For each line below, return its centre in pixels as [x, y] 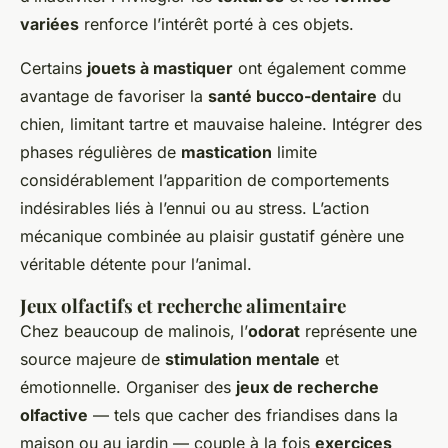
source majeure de [92, 358]
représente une [358, 330]
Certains [53, 67]
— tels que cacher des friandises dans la [243, 414]
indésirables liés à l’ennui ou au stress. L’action [194, 207]
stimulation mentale [242, 358]
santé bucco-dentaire [292, 95]
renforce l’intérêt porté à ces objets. [216, 23]
